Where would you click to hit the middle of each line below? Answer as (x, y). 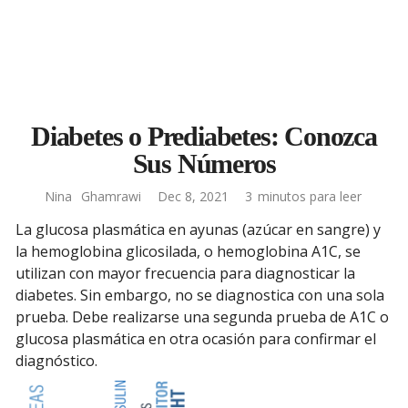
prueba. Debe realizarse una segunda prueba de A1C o (202, 317)
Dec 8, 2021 (193, 196)
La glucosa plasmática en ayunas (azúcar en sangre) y (198, 229)
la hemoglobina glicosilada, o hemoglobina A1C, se (188, 251)
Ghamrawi (111, 196)
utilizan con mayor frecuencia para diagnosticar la (185, 273)
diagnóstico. (56, 361)
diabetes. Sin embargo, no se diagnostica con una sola (200, 295)
